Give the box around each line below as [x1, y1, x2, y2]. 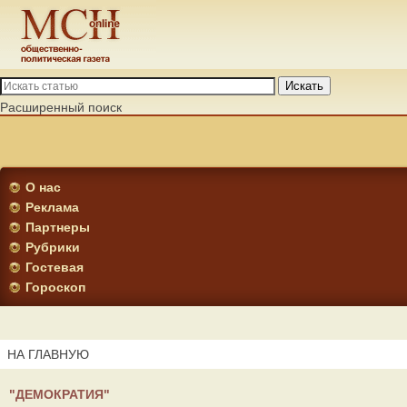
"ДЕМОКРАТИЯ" [9, 387, 110, 402]
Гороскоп [25, 280, 85, 294]
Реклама [25, 200, 79, 214]
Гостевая [25, 260, 84, 274]
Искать [285, 79, 323, 93]
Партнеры [25, 220, 90, 234]
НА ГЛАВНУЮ [7, 347, 89, 362]
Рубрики [25, 240, 80, 254]
